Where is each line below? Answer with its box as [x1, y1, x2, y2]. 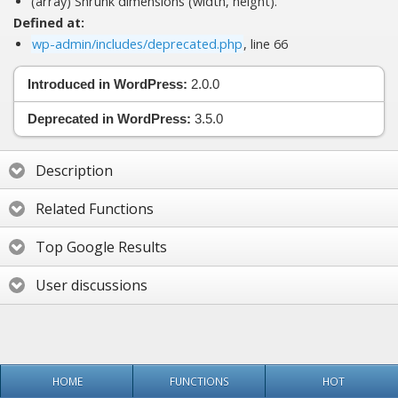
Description [36, 160, 113, 180]
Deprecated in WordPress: [28, 111, 191, 127]
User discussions [36, 275, 147, 296]
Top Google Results [36, 237, 167, 258]
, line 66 [243, 36, 288, 53]
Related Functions [36, 198, 154, 219]
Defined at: [13, 14, 84, 32]
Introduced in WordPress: [28, 76, 187, 92]
